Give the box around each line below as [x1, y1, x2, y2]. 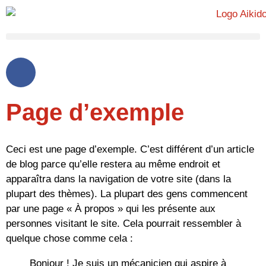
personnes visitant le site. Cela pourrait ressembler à [6, 218, 241, 230]
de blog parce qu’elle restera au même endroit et [6, 159, 220, 170]
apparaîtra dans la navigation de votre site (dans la [6, 173, 231, 185]
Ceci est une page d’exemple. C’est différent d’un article [6, 144, 254, 156]
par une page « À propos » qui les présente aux [6, 203, 216, 215]
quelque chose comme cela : [6, 233, 133, 245]
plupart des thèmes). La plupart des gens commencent [6, 188, 248, 200]
